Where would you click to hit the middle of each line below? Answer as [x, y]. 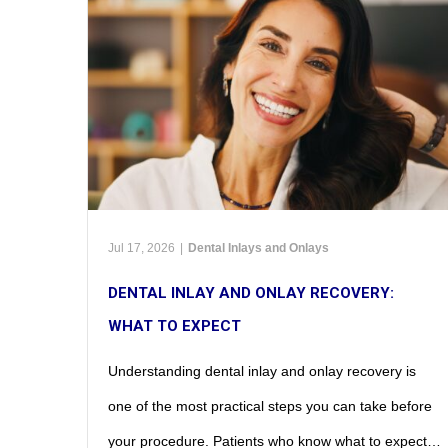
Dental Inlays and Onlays [258, 247]
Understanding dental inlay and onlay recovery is [262, 370]
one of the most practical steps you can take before [270, 405]
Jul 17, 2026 [141, 247]
